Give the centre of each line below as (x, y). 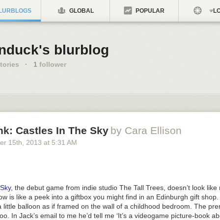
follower (52, 64)
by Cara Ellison (146, 130)
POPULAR (149, 11)
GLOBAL (81, 11)
